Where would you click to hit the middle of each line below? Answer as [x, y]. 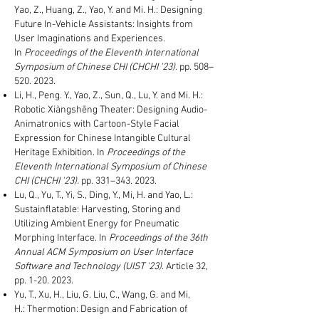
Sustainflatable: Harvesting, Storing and [97, 210]
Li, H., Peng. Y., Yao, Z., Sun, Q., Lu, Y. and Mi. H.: [109, 96]
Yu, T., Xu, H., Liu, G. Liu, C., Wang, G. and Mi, [102, 295]
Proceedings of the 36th [158, 238]
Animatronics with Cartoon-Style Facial [97, 124]
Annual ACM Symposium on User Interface [104, 252]
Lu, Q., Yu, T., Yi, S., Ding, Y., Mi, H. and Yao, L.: [104, 195]
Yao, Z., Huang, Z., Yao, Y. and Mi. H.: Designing [108, 10]
